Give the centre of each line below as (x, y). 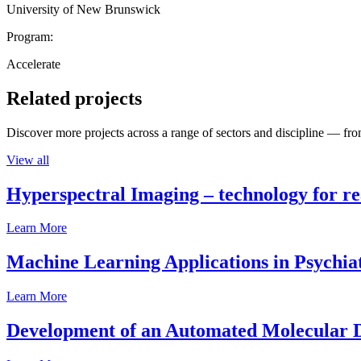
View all (28, 160)
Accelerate (33, 64)
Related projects (74, 98)
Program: (30, 36)
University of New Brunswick (83, 9)
